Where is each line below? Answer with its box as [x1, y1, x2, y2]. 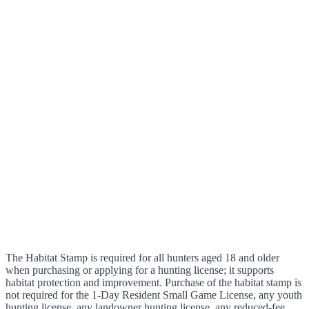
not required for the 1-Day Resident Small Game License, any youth [6, 288, 302, 301]
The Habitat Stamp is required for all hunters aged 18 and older [6, 251, 279, 263]
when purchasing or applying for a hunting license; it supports [6, 263, 274, 276]
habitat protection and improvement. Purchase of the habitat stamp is [6, 276, 301, 288]
